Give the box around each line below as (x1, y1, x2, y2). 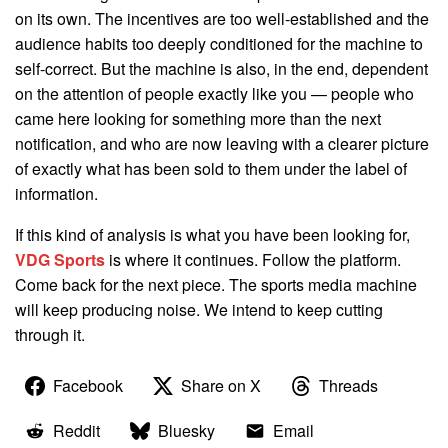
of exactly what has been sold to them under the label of (15, 157, 407, 181)
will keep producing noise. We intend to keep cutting (15, 298, 383, 322)
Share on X (181, 374, 261, 398)
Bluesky (158, 419, 215, 443)
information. (15, 182, 98, 206)
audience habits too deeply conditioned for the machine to (15, 32, 423, 56)
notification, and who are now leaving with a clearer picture (15, 132, 429, 156)
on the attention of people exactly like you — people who (15, 82, 414, 106)
